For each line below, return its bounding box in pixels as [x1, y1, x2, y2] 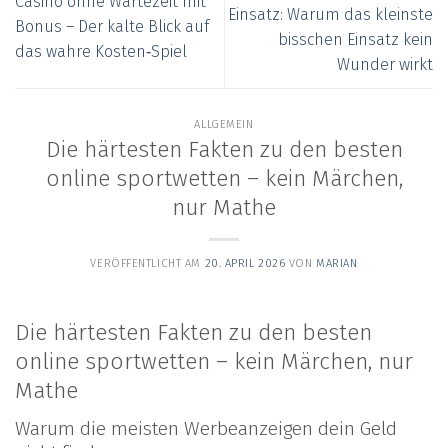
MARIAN [316, 257, 358, 271]
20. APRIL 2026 [204, 257, 286, 271]
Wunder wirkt [337, 54, 433, 74]
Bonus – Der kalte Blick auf [15, 17, 209, 37]
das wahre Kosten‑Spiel [15, 42, 187, 62]
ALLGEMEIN [194, 117, 254, 131]
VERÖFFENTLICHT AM [90, 257, 205, 271]
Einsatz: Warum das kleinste [228, 4, 433, 24]
